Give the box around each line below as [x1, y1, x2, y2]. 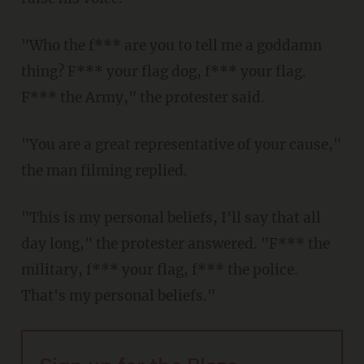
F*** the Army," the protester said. [20, 89, 265, 107]
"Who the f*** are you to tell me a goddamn [20, 37, 322, 55]
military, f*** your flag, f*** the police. [20, 261, 298, 279]
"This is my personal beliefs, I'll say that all [20, 209, 321, 227]
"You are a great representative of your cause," [20, 136, 341, 154]
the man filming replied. [20, 162, 188, 180]
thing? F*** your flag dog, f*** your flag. [20, 63, 306, 81]
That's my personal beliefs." [20, 287, 215, 305]
